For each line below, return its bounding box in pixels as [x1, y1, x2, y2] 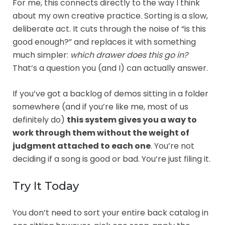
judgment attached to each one [13, 140, 151, 152]
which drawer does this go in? [70, 49, 188, 61]
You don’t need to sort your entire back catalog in [13, 206, 208, 218]
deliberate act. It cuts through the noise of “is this [13, 23, 206, 35]
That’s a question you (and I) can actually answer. [13, 62, 208, 74]
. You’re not [151, 140, 194, 152]
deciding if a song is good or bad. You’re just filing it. [13, 153, 210, 165]
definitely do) [13, 114, 67, 126]
